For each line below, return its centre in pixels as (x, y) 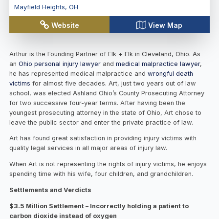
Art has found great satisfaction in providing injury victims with (103, 138)
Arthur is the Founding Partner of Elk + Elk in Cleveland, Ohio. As (105, 54)
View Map (165, 25)
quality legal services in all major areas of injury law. (88, 148)
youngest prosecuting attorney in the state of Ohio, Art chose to (106, 112)
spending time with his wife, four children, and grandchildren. (101, 174)
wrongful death (171, 73)
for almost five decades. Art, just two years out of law (113, 83)
